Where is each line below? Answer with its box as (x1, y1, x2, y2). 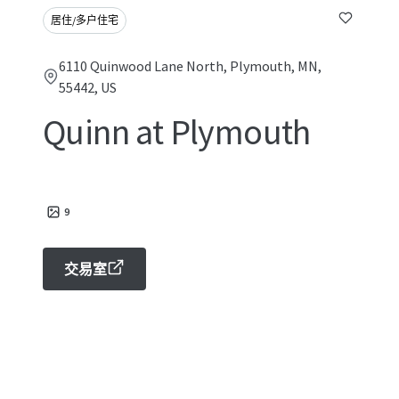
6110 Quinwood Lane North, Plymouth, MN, (59, 57, 322, 75)
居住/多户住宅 (51, 13, 118, 27)
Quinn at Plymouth (43, 110, 311, 154)
